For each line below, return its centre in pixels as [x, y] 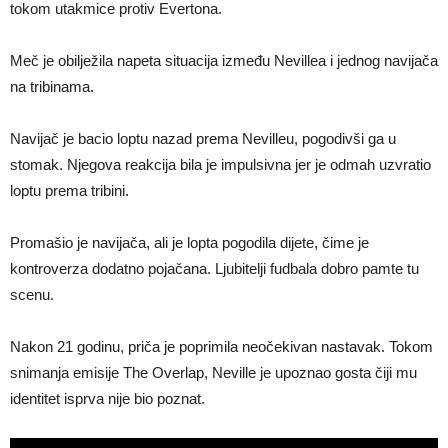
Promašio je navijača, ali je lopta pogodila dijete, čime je [189, 242]
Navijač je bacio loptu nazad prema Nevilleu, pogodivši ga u [203, 138]
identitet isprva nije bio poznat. [107, 398]
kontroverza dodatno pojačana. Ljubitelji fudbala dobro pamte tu [214, 268]
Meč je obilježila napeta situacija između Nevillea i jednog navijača [224, 60]
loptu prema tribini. [69, 190]
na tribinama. [52, 86]
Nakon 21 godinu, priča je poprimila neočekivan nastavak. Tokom [221, 346]
